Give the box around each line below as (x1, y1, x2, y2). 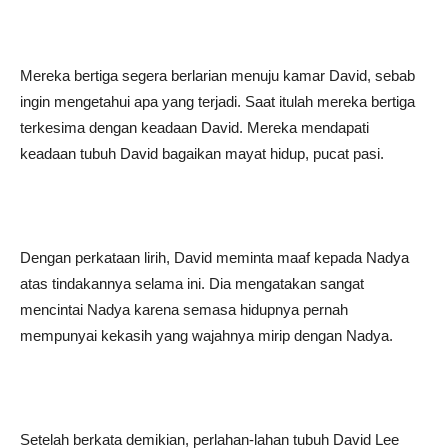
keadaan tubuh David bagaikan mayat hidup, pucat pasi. (20, 145, 384, 162)
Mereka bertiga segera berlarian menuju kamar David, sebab (20, 67, 415, 84)
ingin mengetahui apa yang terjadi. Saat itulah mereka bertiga (20, 93, 415, 110)
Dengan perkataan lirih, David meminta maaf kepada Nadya (20, 249, 409, 266)
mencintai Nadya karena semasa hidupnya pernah (20, 301, 348, 318)
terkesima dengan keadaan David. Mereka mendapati (20, 119, 369, 136)
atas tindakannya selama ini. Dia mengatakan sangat (20, 275, 364, 292)
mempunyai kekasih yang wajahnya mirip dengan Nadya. (20, 327, 393, 344)
